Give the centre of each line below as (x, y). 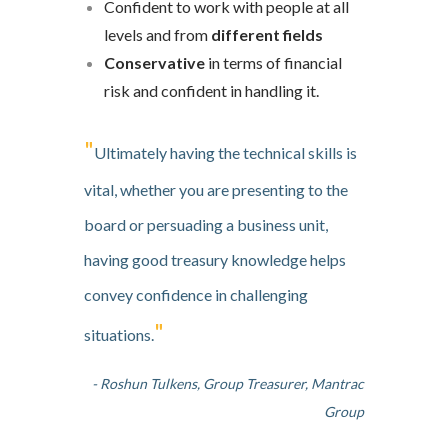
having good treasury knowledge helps (215, 259)
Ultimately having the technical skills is (225, 152)
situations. (119, 334)
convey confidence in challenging (196, 294)
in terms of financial (275, 62)
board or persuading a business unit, (206, 224)
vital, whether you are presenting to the (216, 189)
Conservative (156, 62)
